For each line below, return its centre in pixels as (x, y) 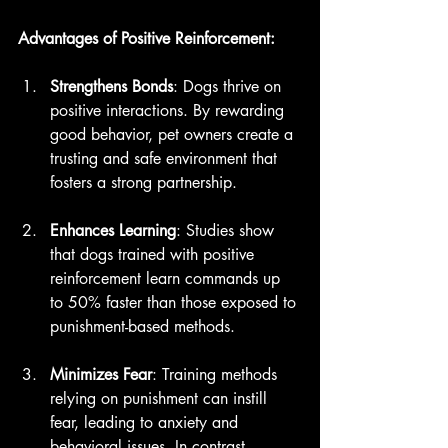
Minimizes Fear (101, 374)
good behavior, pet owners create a (174, 134)
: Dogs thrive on (229, 86)
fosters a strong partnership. (143, 182)
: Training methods (217, 374)
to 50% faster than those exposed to (175, 302)
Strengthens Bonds (111, 86)
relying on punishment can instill (161, 398)
